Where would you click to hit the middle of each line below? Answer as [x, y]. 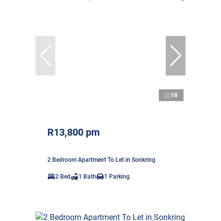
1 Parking [117, 176]
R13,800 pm [74, 132]
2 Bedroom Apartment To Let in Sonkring [101, 160]
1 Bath [87, 176]
